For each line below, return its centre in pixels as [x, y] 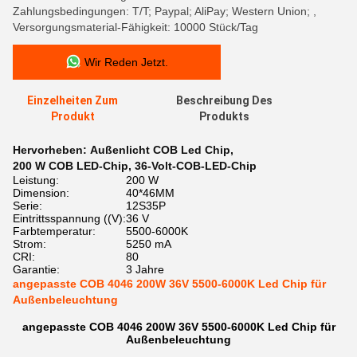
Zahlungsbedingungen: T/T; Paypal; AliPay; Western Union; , [165, 11]
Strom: [29, 244]
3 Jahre [145, 269]
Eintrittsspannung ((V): [69, 218]
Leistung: [36, 180]
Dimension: [41, 193]
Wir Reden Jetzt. [126, 62]
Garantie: [36, 269]
